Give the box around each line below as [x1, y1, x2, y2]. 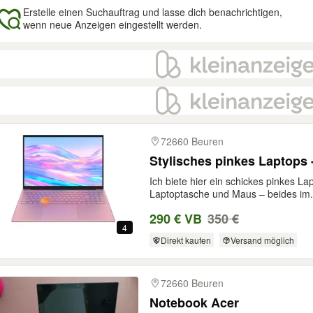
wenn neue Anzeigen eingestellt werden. [23, 17, 202, 31]
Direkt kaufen [160, 233, 211, 246]
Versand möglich [230, 233, 294, 246]
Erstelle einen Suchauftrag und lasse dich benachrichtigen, [23, 5, 282, 19]
